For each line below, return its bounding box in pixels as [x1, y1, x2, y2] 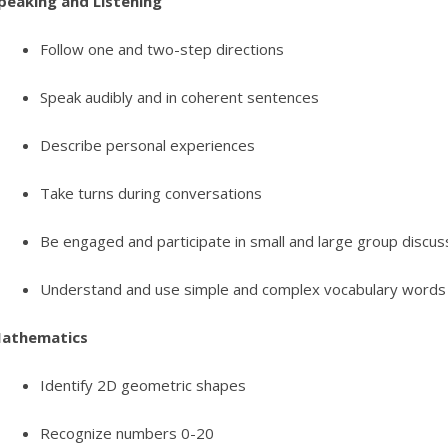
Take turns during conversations [39, 183, 262, 204]
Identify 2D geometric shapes [39, 375, 246, 396]
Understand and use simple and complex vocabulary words [39, 279, 446, 300]
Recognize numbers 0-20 [39, 423, 214, 444]
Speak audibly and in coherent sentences [39, 87, 319, 108]
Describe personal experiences [39, 135, 255, 156]
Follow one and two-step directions [39, 39, 284, 60]
